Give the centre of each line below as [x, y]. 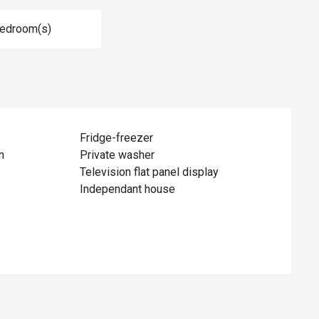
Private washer [117, 155]
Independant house [128, 189]
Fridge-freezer [117, 138]
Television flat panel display [150, 172]
